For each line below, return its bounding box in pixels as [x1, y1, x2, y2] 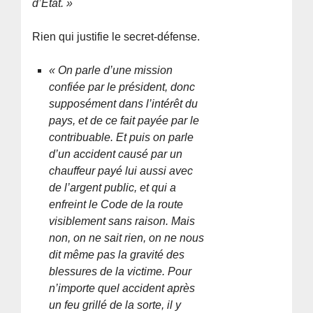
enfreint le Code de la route [49, 198, 184, 211]
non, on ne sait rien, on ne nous [49, 232, 205, 245]
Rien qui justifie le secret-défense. [32, 31, 201, 43]
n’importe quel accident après [49, 282, 196, 295]
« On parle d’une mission [49, 64, 173, 77]
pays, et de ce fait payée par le [49, 115, 200, 127]
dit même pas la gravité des [49, 249, 185, 261]
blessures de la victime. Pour [49, 265, 192, 278]
